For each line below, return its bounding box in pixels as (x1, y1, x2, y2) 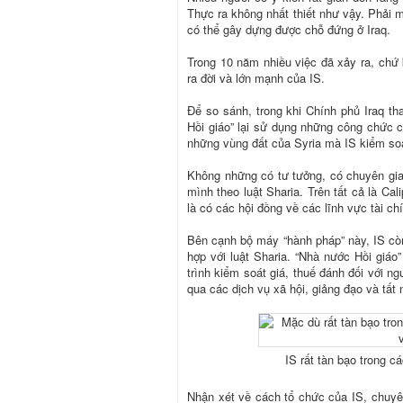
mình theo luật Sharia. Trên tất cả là (187, 182, 381, 200)
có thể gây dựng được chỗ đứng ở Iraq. (187, 20, 390, 38)
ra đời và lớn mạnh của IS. (187, 68, 325, 86)
